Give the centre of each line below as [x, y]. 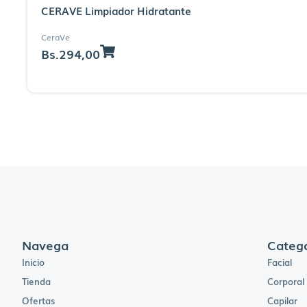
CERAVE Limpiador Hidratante [116, 11]
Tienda [36, 282]
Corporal [286, 282]
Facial [280, 262]
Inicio [33, 262]
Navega [45, 245]
